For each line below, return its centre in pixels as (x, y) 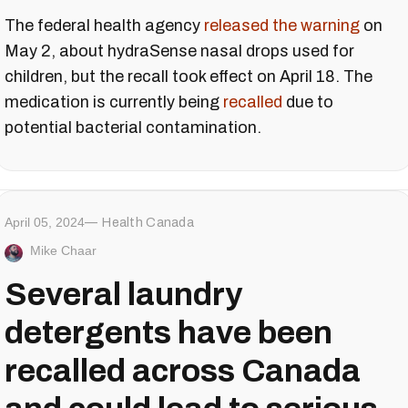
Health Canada (148, 222)
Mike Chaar (63, 250)
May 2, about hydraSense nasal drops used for (179, 51)
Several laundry (123, 294)
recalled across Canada (183, 370)
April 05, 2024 (45, 222)
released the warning (282, 25)
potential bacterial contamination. (133, 127)
